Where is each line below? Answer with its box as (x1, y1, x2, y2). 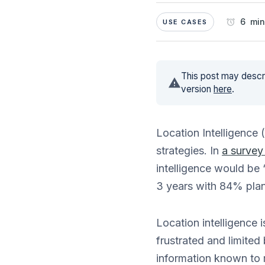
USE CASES (163, 18, 208, 26)
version (181, 83, 214, 95)
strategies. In (156, 144, 222, 157)
